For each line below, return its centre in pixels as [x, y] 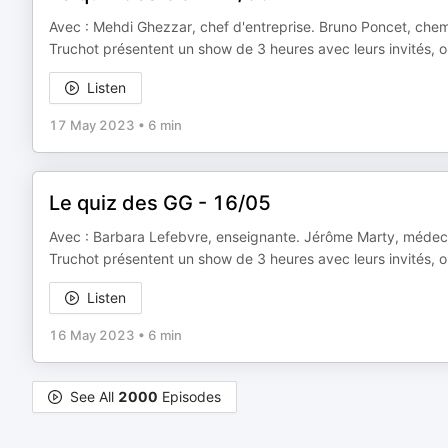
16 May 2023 [92, 335]
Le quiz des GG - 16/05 [160, 203]
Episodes [189, 396]
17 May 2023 [92, 125]
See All [94, 396]
